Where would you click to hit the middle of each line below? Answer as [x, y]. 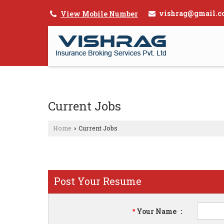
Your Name [157, 211]
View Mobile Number [99, 13]
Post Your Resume [98, 181]
